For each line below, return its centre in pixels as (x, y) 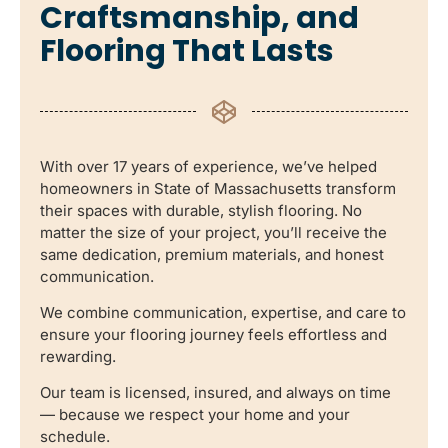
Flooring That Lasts (187, 50)
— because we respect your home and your (195, 415)
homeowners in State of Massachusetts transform (218, 188)
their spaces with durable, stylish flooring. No (201, 210)
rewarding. (78, 356)
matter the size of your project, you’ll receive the (213, 232)
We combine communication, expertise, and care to (223, 312)
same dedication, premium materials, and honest (212, 254)
